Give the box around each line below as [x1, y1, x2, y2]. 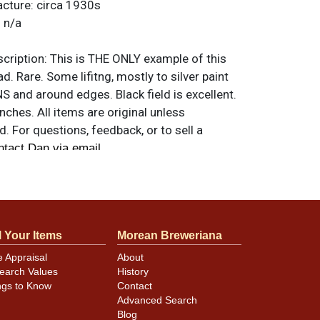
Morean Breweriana [117, 229, 222, 241]
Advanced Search [117, 295, 197, 306]
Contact [117, 281, 152, 292]
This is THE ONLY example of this [50, 51, 226, 66]
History [117, 266, 149, 278]
